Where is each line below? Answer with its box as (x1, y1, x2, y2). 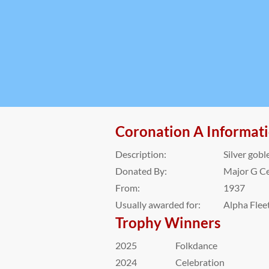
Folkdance (175, 240, 217, 251)
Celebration (175, 256, 225, 268)
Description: (115, 148, 166, 160)
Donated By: (115, 165, 167, 177)
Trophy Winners (115, 214, 220, 231)
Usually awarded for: (115, 199, 201, 210)
